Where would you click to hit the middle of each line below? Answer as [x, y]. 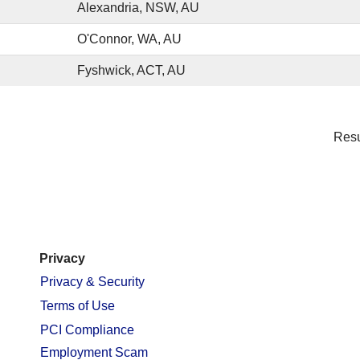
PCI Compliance [87, 329]
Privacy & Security [92, 281]
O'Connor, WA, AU [129, 39]
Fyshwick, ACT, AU [131, 70]
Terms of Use [78, 305]
